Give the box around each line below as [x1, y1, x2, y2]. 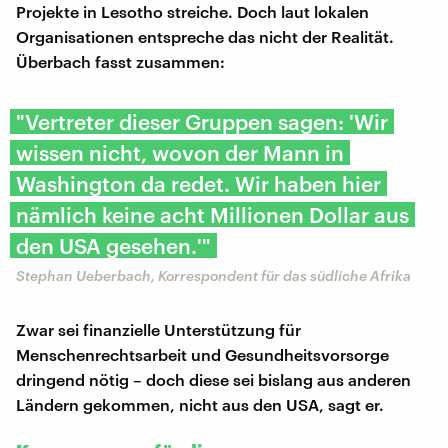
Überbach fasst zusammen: [16, 51, 225, 71]
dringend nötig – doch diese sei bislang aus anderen [16, 369, 411, 389]
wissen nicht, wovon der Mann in [16, 139, 344, 165]
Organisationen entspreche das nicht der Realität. [16, 26, 394, 46]
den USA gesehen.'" [16, 232, 211, 258]
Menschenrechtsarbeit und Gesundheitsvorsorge [16, 344, 389, 364]
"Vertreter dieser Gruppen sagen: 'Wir [16, 108, 388, 134]
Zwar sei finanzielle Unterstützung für [16, 319, 301, 339]
